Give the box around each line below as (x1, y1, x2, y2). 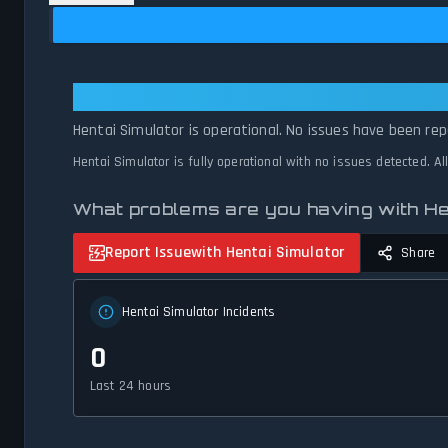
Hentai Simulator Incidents (122, 303, 276, 322)
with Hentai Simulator (190, 242, 345, 264)
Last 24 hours (90, 377, 172, 396)
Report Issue (105, 242, 191, 264)
